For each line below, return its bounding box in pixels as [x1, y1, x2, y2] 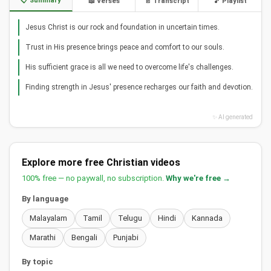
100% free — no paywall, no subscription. [22, 174, 166, 183]
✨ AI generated [212, 114, 253, 121]
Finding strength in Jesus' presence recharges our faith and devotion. [25, 83, 253, 92]
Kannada [192, 214, 223, 223]
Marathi [30, 233, 56, 243]
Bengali [71, 233, 97, 243]
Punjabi [113, 233, 139, 243]
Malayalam [30, 214, 67, 223]
